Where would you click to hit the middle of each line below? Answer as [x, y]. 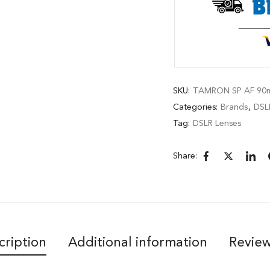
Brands [234, 107]
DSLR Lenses [217, 123]
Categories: [196, 107]
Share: [185, 156]
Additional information [137, 243]
